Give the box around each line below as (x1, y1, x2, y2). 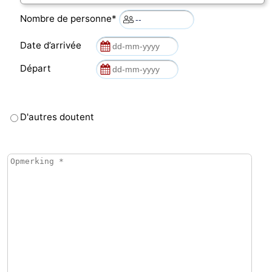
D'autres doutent (20, 110, 94, 123)
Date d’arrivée (20, 39, 86, 51)
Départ (20, 62, 56, 74)
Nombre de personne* (20, 12, 119, 24)
